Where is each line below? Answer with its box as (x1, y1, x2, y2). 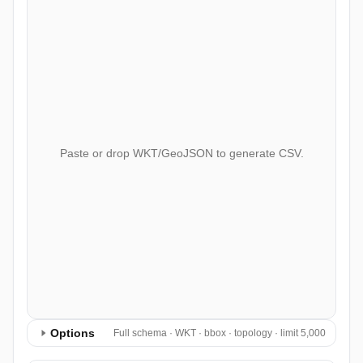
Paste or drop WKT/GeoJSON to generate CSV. (59, 147, 304, 160)
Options (50, 327, 95, 340)
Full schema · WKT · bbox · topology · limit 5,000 (113, 327, 326, 339)
